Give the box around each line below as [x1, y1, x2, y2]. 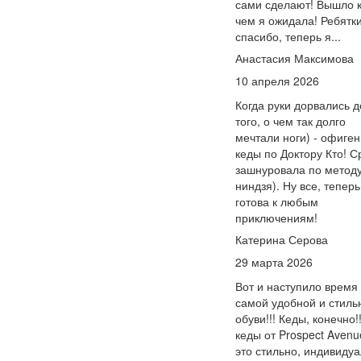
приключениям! [235, 210, 317, 226]
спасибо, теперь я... [235, 28, 341, 44]
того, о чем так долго [235, 113, 346, 129]
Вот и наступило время [235, 278, 358, 294]
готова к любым [235, 193, 318, 210]
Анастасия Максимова [235, 50, 354, 66]
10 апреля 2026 [235, 73, 319, 89]
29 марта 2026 [235, 254, 313, 270]
